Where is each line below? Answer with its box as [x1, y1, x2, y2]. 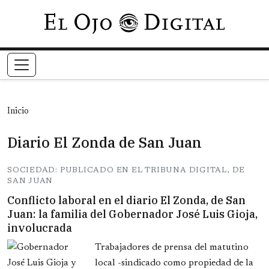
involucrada [7, 221, 72, 235]
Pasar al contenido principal [133, 16, 246, 25]
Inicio [7, 107, 29, 116]
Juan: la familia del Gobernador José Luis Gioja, [7, 207, 258, 222]
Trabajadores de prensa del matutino [95, 243, 249, 253]
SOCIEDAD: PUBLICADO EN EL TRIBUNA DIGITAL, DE [7, 166, 246, 175]
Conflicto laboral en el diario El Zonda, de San [7, 193, 246, 208]
